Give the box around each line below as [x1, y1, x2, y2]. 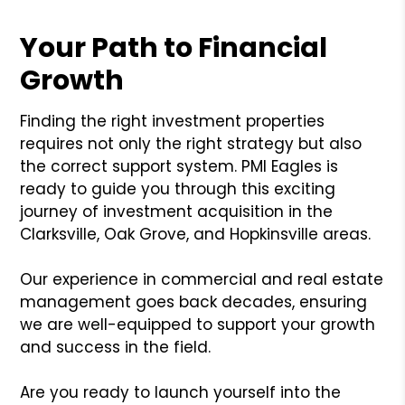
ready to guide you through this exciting [20, 177, 336, 200]
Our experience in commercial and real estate [20, 268, 384, 290]
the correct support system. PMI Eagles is [20, 155, 339, 177]
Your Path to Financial [20, 28, 328, 67]
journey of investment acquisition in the [20, 200, 334, 222]
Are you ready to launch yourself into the [20, 381, 342, 403]
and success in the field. [20, 335, 212, 358]
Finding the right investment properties [20, 109, 325, 132]
